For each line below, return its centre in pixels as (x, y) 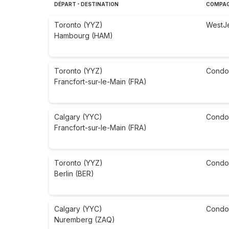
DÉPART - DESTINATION (86, 4)
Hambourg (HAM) (84, 36)
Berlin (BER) (74, 174)
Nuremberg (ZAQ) (85, 220)
